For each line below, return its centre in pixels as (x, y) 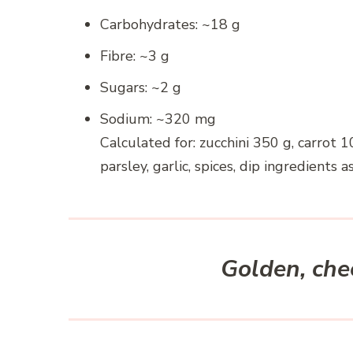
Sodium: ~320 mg (158, 119)
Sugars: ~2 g (141, 88)
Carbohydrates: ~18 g (170, 25)
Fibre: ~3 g (135, 56)
